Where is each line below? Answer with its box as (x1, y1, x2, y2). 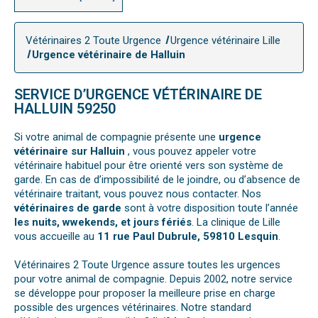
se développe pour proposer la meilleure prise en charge (14, 287, 275, 300)
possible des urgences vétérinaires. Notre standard (14, 301, 251, 314)
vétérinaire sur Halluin (14, 145, 128, 158)
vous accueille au (14, 230, 97, 243)
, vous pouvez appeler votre (128, 145, 256, 158)
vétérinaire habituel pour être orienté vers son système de (14, 159, 283, 172)
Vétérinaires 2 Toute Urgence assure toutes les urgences (14, 258, 280, 272)
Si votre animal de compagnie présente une (14, 131, 219, 144)
